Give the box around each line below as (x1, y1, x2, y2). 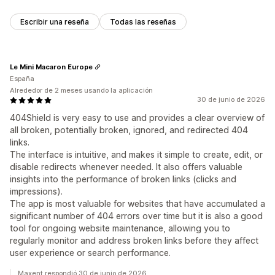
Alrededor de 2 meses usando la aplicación (10, 86, 153, 95)
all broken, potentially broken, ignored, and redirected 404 (10, 125, 248, 136)
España (10, 74, 34, 83)
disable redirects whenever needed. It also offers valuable (10, 161, 242, 172)
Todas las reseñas (110, 17, 176, 27)
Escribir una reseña (20, 17, 89, 27)
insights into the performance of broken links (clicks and (10, 174, 236, 185)
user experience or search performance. (10, 247, 171, 258)
